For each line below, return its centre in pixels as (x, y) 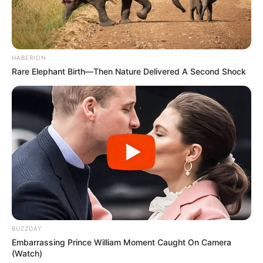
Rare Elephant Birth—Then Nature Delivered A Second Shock (129, 71)
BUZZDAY (27, 229)
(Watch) (27, 254)
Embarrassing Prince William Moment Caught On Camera (122, 242)
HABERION (29, 57)
